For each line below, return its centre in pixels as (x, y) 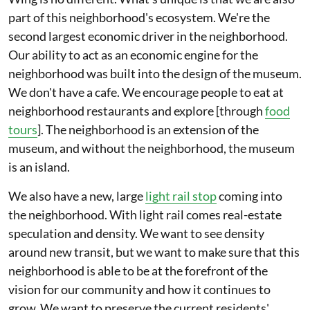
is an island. (39, 167)
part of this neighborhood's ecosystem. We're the (139, 17)
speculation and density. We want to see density (136, 233)
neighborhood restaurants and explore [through (137, 111)
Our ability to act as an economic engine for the (133, 55)
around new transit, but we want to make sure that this (154, 252)
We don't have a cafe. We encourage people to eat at (146, 92)
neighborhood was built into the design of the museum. (155, 73)
